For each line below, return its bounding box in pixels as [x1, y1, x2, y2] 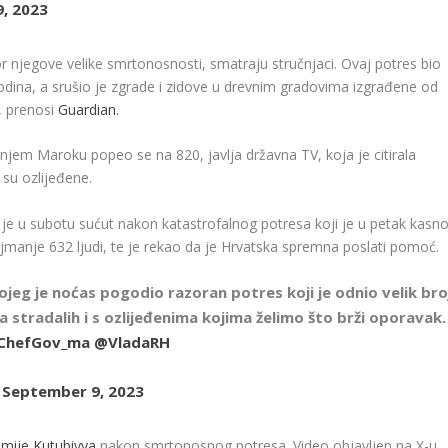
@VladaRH [94, 331, 171, 352]
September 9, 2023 [2, 380, 145, 401]
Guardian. [58, 99, 120, 119]
